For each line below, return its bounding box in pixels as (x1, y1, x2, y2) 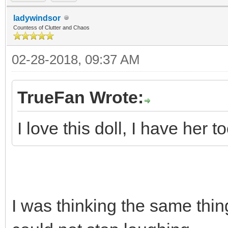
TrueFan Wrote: (17, 88, 144, 107)
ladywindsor (13, 13, 61, 22)
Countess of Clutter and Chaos (13, 24, 90, 31)
